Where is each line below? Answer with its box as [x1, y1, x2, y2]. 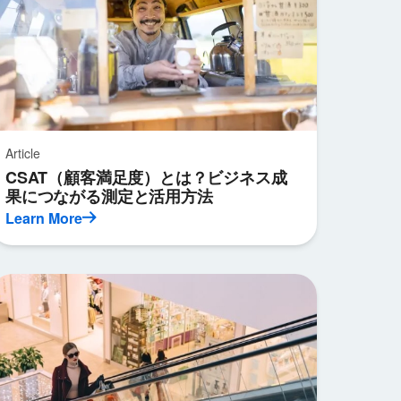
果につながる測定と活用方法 [4, 184, 213, 208]
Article [4, 144, 40, 162]
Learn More [4, 208, 82, 228]
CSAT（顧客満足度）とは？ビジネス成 [4, 166, 287, 189]
